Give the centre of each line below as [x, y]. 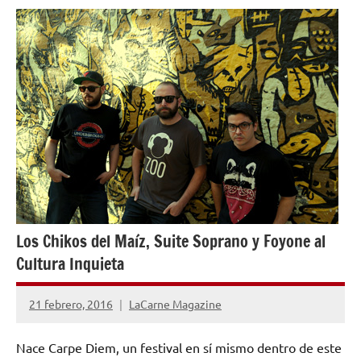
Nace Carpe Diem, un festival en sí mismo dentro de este [179, 347]
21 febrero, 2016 [71, 304]
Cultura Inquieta [70, 264]
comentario [58, 333]
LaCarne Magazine [175, 304]
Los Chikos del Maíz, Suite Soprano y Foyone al [171, 242]
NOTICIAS [51, 24]
